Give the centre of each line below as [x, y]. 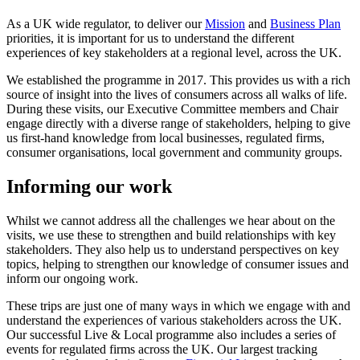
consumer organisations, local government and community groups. [174, 152]
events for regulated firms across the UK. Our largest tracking [162, 349]
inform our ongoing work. [72, 278]
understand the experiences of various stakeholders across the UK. [174, 320]
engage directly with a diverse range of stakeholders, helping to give [178, 123]
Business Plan [305, 23]
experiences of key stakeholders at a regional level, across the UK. [174, 52]
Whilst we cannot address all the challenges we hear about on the [171, 220]
